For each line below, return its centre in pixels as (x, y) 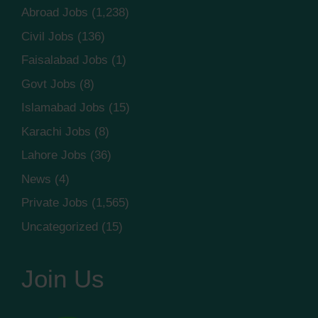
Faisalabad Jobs (65, 60)
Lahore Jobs (54, 155)
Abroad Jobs (55, 13)
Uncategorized (60, 226)
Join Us (63, 278)
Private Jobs (55, 203)
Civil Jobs (48, 36)
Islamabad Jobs (63, 108)
